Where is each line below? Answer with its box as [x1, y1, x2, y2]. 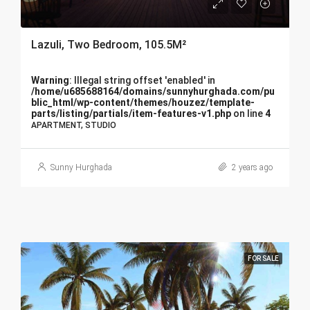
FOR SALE [248, 255, 279, 262]
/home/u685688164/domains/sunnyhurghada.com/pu [31, 86, 275, 97]
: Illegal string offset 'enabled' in [69, 75, 215, 86]
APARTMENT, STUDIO [31, 120, 116, 130]
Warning [31, 75, 69, 86]
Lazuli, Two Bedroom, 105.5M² [31, 38, 186, 51]
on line [231, 108, 265, 119]
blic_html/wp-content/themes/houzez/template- [31, 97, 255, 108]
